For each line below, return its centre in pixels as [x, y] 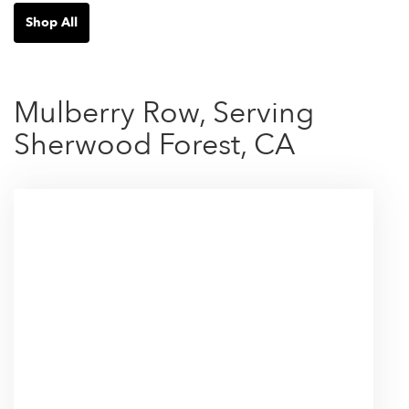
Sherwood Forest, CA [154, 145]
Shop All [52, 22]
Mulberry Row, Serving [164, 113]
